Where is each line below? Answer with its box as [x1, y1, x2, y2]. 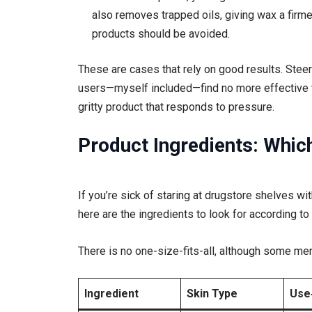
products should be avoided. [92, 26, 230, 40]
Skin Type [187, 287, 237, 301]
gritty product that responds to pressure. [78, 100, 274, 114]
